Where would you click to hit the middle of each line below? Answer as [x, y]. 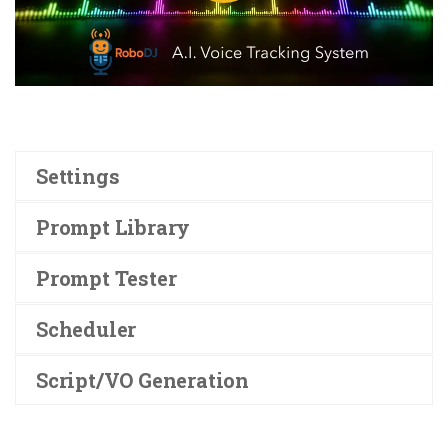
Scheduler [86, 328]
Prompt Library [113, 226]
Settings [78, 175]
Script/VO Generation [142, 379]
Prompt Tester [106, 277]
